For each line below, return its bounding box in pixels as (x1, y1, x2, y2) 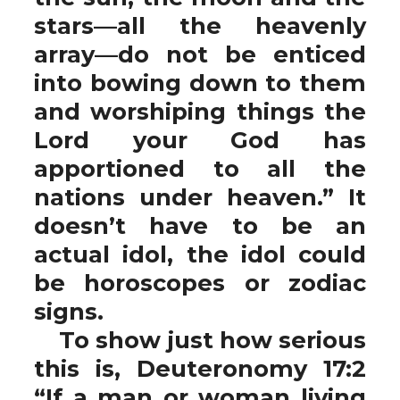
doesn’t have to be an (34, 212, 366, 239)
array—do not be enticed (34, 40, 366, 68)
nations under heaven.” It (34, 183, 366, 211)
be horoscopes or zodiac (34, 269, 366, 296)
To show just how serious (34, 326, 366, 354)
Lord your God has (34, 126, 366, 154)
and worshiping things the (34, 97, 366, 125)
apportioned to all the (34, 154, 366, 182)
